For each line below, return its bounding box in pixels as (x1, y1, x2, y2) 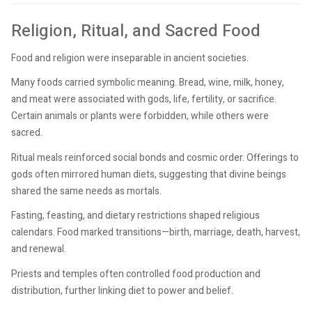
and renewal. (11, 242, 66, 257)
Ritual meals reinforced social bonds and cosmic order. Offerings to (11, 150, 299, 165)
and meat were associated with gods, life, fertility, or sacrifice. (11, 92, 276, 107)
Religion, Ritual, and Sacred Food (11, 19, 260, 44)
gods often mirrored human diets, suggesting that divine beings (11, 166, 286, 182)
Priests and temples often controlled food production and (11, 266, 260, 281)
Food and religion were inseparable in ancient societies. (11, 50, 249, 65)
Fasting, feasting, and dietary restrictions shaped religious (11, 208, 260, 224)
